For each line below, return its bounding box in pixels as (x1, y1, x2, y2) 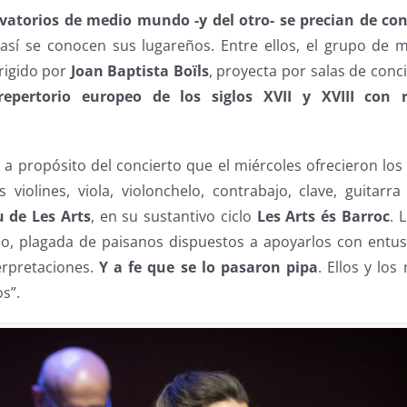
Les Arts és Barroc (256, 205, 390, 226)
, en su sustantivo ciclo (90, 205, 257, 226)
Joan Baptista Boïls (70, 60, 209, 81)
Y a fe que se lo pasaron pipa (98, 256, 318, 277)
